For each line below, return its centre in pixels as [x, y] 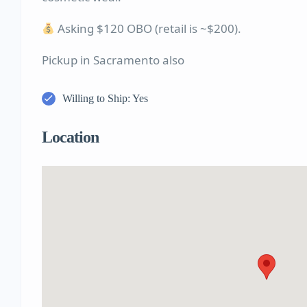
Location [70, 137]
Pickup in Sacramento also [113, 60]
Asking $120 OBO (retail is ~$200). [148, 29]
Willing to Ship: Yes [105, 99]
